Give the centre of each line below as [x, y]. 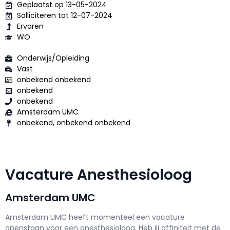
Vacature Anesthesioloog [102, 175]
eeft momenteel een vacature [129, 217]
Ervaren [30, 26]
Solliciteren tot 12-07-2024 [64, 16]
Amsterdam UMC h [39, 217]
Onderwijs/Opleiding [54, 58]
